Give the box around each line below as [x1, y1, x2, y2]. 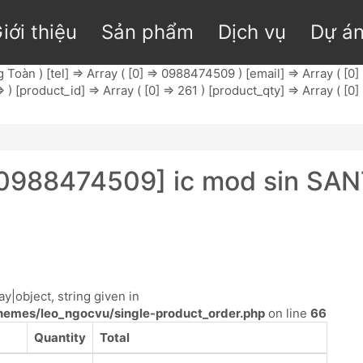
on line [265, 305, 310, 321]
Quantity [34, 330, 86, 345]
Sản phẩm [100, 20, 194, 44]
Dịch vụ [217, 20, 286, 44]
